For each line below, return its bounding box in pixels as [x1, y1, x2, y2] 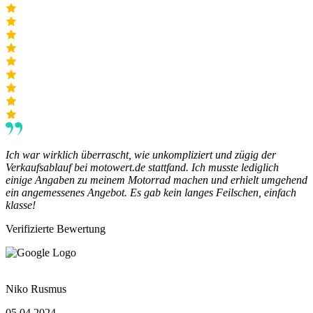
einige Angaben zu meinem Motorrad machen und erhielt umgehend [6, 174, 307, 187]
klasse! [6, 199, 36, 212]
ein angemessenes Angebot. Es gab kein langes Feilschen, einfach [6, 187, 296, 199]
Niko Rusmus [6, 283, 66, 296]
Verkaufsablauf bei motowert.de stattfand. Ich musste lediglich [6, 161, 279, 174]
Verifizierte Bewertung [6, 223, 105, 235]
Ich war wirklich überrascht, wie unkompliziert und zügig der [6, 149, 276, 161]
